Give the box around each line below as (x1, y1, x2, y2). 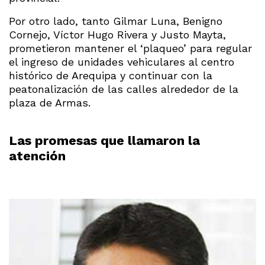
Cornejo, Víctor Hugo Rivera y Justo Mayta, (9, 28, 226, 41)
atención (9, 148, 66, 163)
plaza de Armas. (9, 96, 91, 109)
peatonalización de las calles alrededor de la (9, 82, 238, 95)
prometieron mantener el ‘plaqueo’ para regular (9, 41, 252, 54)
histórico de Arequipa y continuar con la (9, 69, 212, 82)
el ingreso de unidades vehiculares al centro (9, 55, 234, 68)
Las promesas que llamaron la (9, 132, 200, 148)
